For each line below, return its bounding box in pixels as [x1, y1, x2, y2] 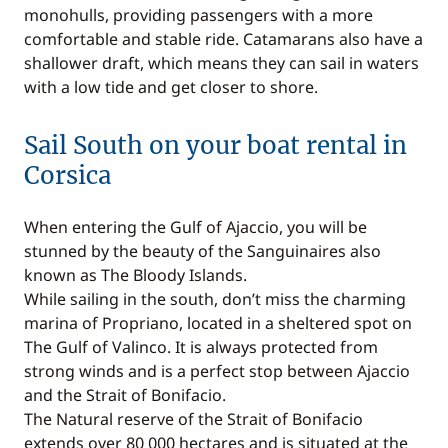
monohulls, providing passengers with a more [24, 4, 373, 26]
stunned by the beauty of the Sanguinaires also [24, 240, 381, 262]
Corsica [24, 160, 111, 191]
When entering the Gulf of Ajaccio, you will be [24, 216, 367, 238]
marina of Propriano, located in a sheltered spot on [24, 312, 412, 334]
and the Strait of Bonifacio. [24, 384, 226, 406]
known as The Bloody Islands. [24, 264, 247, 286]
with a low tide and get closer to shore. [24, 76, 318, 98]
